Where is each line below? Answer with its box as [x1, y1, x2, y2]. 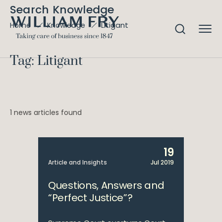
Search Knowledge [10, 2, 114, 17]
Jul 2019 [151, 158, 174, 166]
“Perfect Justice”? [48, 191, 133, 205]
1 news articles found [10, 108, 82, 117]
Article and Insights [48, 158, 107, 166]
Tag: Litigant [10, 53, 83, 69]
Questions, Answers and [48, 178, 165, 192]
